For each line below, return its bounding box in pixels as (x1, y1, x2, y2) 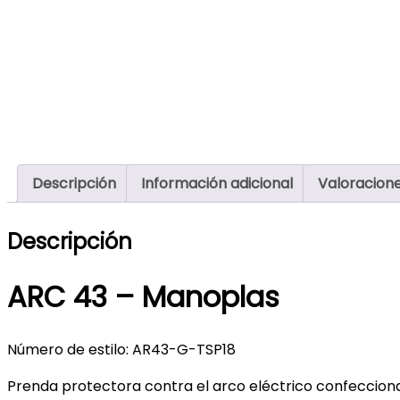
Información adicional (141, 173, 293, 194)
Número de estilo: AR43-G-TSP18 (7, 338, 236, 360)
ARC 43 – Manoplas (7, 277, 279, 318)
